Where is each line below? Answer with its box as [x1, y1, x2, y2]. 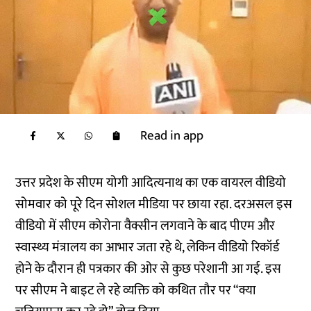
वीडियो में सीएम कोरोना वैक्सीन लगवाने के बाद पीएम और [15, 215, 276, 237]
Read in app [140, 125, 204, 146]
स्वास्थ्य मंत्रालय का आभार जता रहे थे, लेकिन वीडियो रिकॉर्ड [15, 237, 280, 258]
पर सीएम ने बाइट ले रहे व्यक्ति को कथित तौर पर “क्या [15, 280, 257, 301]
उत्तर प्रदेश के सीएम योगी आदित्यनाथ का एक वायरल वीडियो [15, 172, 287, 194]
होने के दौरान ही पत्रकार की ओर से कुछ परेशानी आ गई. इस [15, 258, 282, 280]
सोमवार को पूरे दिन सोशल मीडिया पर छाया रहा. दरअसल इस [15, 194, 293, 215]
